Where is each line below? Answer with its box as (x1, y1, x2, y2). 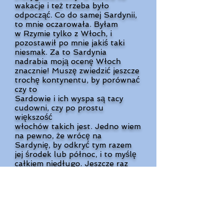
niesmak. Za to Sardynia (15, 47, 107, 57)
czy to (15, 85, 37, 94)
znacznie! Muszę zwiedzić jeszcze (15, 66, 139, 75)
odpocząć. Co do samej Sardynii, (15, 10, 137, 20)
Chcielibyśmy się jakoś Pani (15, 177, 117, 187)
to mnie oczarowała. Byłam (15, 20, 118, 29)
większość (15, 112, 52, 122)
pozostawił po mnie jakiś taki (15, 38, 125, 47)
